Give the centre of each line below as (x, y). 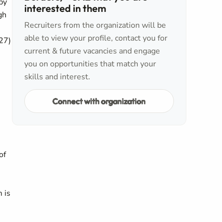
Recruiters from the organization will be (95, 25)
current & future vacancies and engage (92, 51)
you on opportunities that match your (90, 64)
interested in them (65, 8)
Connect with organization (99, 101)
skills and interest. (57, 77)
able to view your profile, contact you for (96, 38)
